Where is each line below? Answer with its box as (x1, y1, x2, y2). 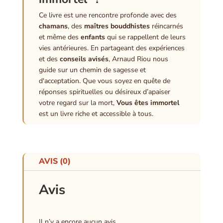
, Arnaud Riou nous (108, 54, 168, 64)
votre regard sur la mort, (38, 98, 116, 108)
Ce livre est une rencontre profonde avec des (38, 10, 177, 20)
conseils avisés (59, 54, 109, 64)
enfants (80, 32, 105, 42)
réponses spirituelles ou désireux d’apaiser (38, 87, 170, 97)
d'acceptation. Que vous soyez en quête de (38, 76, 170, 86)
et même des (38, 32, 81, 42)
